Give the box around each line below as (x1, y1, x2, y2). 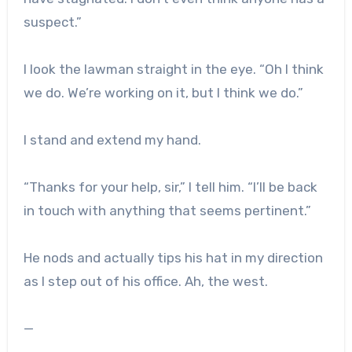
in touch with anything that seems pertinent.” (23, 202, 311, 218)
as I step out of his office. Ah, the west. (23, 273, 268, 289)
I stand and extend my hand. (23, 131, 201, 148)
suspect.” (23, 13, 82, 30)
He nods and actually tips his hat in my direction (23, 249, 323, 266)
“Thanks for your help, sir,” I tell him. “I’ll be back (23, 178, 317, 195)
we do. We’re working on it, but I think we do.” (23, 84, 303, 101)
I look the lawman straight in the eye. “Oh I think (23, 60, 324, 77)
